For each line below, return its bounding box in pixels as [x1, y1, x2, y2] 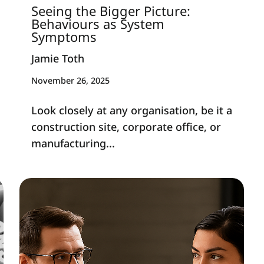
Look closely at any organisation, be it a [31, 103, 232, 117]
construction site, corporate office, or [31, 119, 221, 134]
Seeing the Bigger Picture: [31, 1, 190, 19]
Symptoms [31, 27, 97, 45]
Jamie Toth [31, 51, 84, 66]
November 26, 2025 [31, 74, 110, 86]
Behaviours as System [31, 14, 164, 32]
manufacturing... [31, 136, 115, 150]
